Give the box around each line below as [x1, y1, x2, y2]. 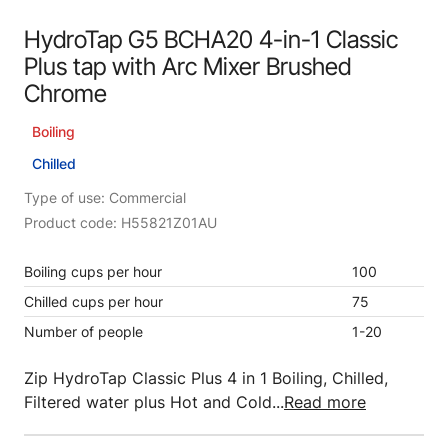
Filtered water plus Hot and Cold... [24, 392, 284, 412]
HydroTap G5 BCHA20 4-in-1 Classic [24, 25, 398, 54]
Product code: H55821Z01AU [24, 214, 217, 231]
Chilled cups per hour [24, 293, 163, 310]
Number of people [24, 323, 143, 340]
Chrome [24, 79, 107, 108]
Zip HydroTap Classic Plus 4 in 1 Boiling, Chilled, [24, 368, 388, 388]
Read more [284, 392, 366, 412]
